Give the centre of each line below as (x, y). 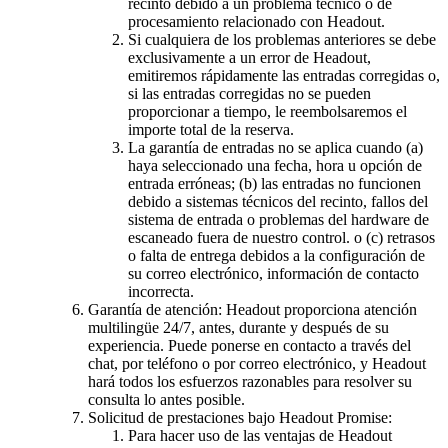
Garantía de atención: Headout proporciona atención (252, 309)
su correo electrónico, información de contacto (273, 273)
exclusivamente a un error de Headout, (249, 57)
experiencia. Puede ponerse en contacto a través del (249, 345)
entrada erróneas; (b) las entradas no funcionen (274, 183)
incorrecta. (161, 291)
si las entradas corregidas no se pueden (249, 93)
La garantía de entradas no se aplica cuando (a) (275, 147)
